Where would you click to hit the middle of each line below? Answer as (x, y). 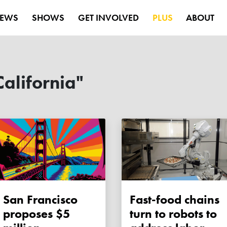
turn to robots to (173, 214)
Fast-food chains (175, 200)
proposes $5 (36, 214)
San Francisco (40, 200)
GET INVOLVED (108, 17)
